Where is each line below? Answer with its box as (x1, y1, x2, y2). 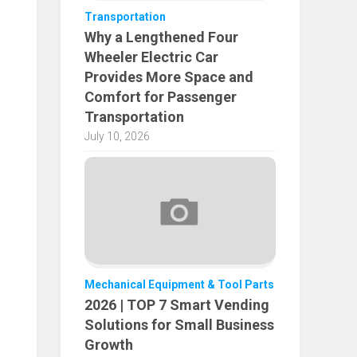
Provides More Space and (84, 68, 253, 85)
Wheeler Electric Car (84, 48, 218, 65)
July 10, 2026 (84, 129, 150, 143)
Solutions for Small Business (84, 316, 274, 333)
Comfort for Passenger (84, 88, 237, 105)
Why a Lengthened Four (84, 28, 238, 45)
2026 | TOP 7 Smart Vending (84, 296, 269, 313)
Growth (84, 335, 133, 353)
